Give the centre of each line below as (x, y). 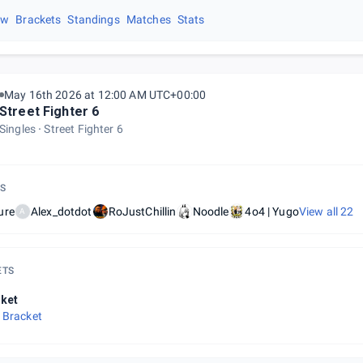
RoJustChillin (142, 211)
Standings (94, 19)
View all (320, 211)
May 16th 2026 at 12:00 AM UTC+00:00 (105, 95)
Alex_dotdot (61, 211)
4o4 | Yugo (272, 211)
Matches (148, 19)
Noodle (211, 211)
